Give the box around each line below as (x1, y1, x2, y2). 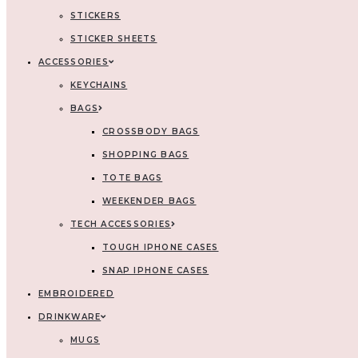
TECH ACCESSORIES (70, 219, 171, 229)
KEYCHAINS (70, 80, 128, 90)
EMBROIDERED (38, 288, 114, 299)
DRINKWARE (38, 312, 101, 322)
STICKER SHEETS (70, 34, 157, 44)
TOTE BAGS (102, 173, 163, 183)
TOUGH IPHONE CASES (102, 242, 219, 253)
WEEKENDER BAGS (102, 196, 197, 206)
